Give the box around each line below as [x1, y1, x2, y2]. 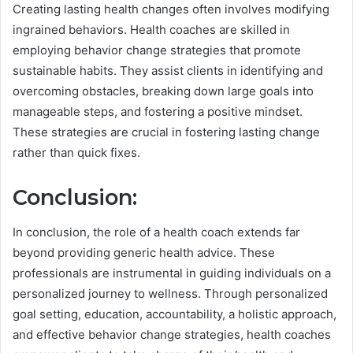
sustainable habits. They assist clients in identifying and [13, 62, 323, 78]
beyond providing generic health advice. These [13, 245, 275, 261]
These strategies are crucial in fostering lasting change [13, 124, 320, 139]
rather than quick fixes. [13, 144, 140, 160]
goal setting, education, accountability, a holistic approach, [13, 307, 336, 322]
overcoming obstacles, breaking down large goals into [13, 83, 314, 98]
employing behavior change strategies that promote [13, 42, 301, 58]
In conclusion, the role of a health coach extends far [13, 225, 300, 240]
